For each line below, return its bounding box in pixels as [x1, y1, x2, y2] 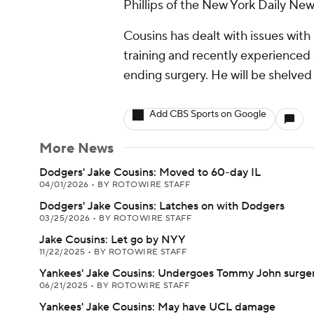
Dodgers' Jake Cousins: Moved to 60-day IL [39, 165, 261, 179]
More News [39, 139, 114, 158]
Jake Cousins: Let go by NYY [39, 233, 186, 247]
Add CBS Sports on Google [149, 108, 266, 121]
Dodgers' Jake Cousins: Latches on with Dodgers [39, 199, 285, 213]
